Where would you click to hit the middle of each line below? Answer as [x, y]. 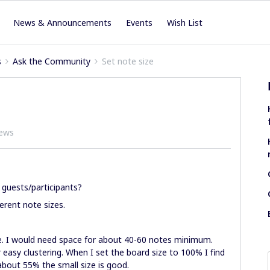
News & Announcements [63, 23]
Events [140, 23]
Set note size [128, 61]
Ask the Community [52, 61]
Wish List [185, 23]
